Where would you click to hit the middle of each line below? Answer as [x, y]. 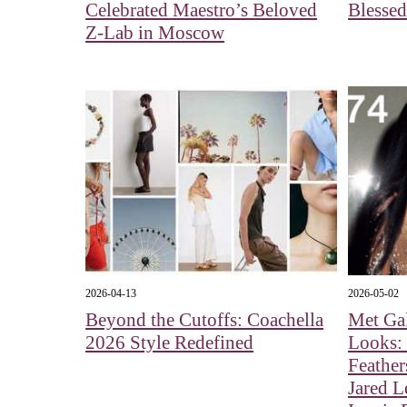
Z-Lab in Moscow [155, 32]
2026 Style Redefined [170, 343]
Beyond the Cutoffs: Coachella [205, 320]
